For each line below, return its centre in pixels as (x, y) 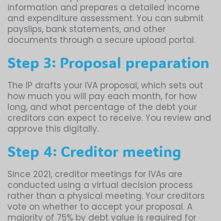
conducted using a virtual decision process (100, 185)
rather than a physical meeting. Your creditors (106, 196)
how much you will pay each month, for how (102, 96)
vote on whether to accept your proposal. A (100, 207)
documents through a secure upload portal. (101, 40)
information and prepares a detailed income (104, 8)
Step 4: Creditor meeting (94, 151)
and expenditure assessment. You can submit (106, 18)
